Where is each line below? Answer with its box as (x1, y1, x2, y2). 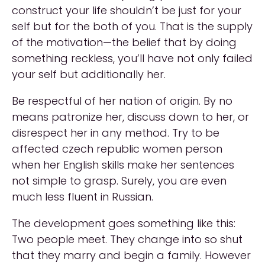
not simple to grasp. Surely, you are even (12, 173, 227, 188)
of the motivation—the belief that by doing (12, 35, 237, 50)
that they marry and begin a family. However (12, 248, 251, 263)
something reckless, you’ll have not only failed (12, 51, 253, 66)
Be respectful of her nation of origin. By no (12, 93, 232, 108)
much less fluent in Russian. (12, 189, 153, 204)
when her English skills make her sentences (12, 157, 234, 172)
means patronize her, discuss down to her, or (12, 109, 249, 124)
